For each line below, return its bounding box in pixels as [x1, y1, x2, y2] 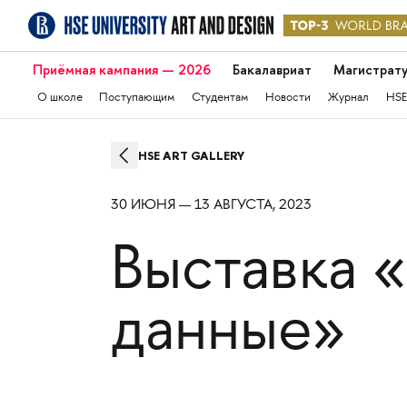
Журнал [328, 92, 370, 104]
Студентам [192, 92, 249, 104]
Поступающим [99, 92, 175, 104]
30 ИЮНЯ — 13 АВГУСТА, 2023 [110, 197, 312, 213]
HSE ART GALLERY [137, 146, 244, 164]
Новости [265, 92, 312, 104]
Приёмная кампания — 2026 [32, 61, 211, 79]
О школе [36, 92, 83, 104]
